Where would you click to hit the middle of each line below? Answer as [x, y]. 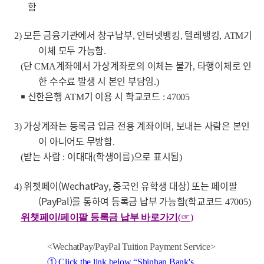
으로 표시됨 [156, 156]
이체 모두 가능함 [71, 50]
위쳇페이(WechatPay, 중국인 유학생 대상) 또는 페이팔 [131, 185]
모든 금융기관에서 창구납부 [78, 34]
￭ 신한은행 [43, 96]
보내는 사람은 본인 [213, 125]
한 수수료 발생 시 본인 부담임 [96, 80]
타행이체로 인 [224, 65]
